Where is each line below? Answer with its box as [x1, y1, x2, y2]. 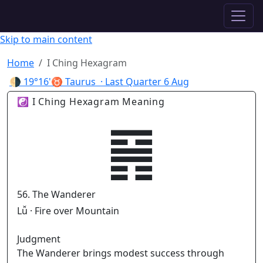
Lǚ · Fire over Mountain [17, 204, 119, 217]
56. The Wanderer [17, 188, 96, 201]
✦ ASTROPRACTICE [9, 9, 109, 23]
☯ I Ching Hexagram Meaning [17, 95, 165, 108]
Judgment [17, 232, 60, 245]
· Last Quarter [98, 75, 161, 88]
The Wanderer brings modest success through [17, 247, 224, 259]
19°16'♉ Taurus [23, 75, 96, 88]
